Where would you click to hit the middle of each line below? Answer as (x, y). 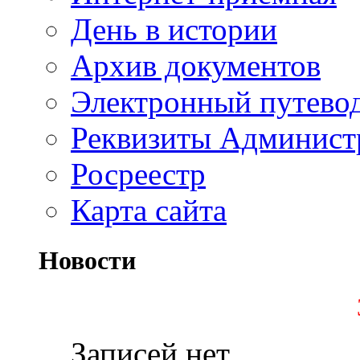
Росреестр (138, 174)
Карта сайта (149, 211)
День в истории (174, 30)
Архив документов (196, 66)
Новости (87, 261)
